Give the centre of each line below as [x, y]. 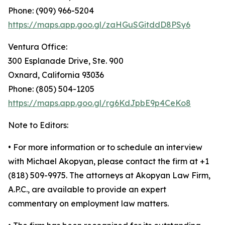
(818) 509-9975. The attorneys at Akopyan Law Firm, [109, 176]
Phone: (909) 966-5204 [51, 11]
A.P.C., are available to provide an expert [87, 190]
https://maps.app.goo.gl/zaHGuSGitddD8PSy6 [99, 25]
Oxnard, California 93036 [56, 75]
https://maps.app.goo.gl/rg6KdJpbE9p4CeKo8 [99, 103]
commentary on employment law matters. [88, 204]
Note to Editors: [38, 125]
